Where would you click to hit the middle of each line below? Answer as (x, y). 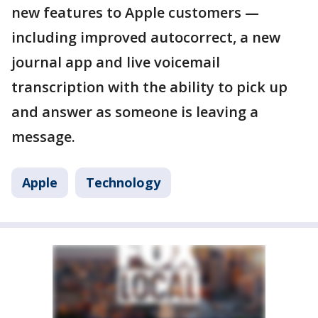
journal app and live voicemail (116, 62)
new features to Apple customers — (135, 13)
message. (43, 137)
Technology (123, 183)
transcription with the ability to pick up (149, 87)
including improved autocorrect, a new (146, 38)
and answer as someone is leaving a (135, 112)
